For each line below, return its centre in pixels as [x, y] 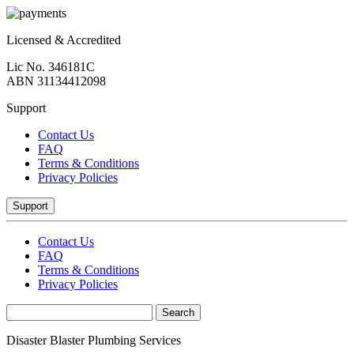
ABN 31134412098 [56, 81]
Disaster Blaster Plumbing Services [94, 340]
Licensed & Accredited [64, 40]
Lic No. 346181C [51, 66]
